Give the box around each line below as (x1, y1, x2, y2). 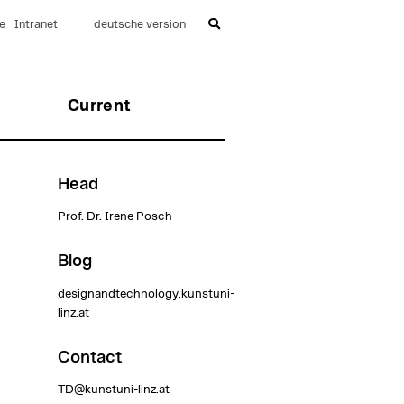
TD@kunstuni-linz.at (57, 382, 170, 396)
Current (68, 97, 132, 115)
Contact (57, 348, 122, 366)
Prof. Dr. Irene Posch (57, 210, 172, 224)
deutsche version (93, 19, 186, 31)
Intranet (14, 19, 58, 31)
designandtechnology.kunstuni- (57, 287, 234, 300)
